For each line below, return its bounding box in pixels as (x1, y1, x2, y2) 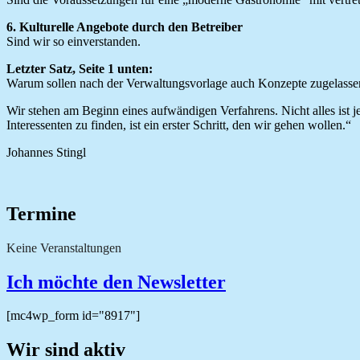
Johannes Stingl (6, 145, 86, 159)
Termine (6, 202, 76, 224)
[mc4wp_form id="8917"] (6, 309, 140, 323)
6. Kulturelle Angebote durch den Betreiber (6, 19, 243, 34)
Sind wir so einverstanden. (6, 34, 141, 48)
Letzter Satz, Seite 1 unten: (6, 61, 153, 76)
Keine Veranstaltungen (6, 240, 121, 255)
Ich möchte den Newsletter (6, 271, 226, 292)
